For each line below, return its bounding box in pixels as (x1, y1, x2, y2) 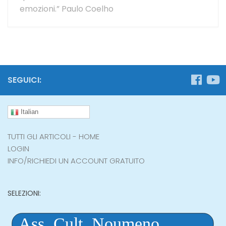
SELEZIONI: (8, 188, 41, 198)
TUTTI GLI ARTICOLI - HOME (8, 131, 99, 142)
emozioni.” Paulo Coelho (20, 3, 114, 15)
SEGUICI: (8, 74, 41, 86)
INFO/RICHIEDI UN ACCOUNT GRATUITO (8, 155, 145, 166)
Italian (19, 108, 38, 116)
